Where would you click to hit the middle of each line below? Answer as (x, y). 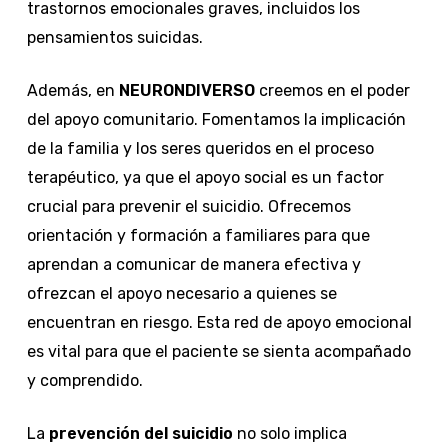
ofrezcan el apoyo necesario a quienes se (181, 293)
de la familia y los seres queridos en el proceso (200, 148)
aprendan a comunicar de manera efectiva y (193, 264)
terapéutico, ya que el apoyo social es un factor (205, 177)
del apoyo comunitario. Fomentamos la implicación (216, 119)
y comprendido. (84, 380)
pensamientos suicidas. (114, 37)
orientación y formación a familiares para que (198, 235)
